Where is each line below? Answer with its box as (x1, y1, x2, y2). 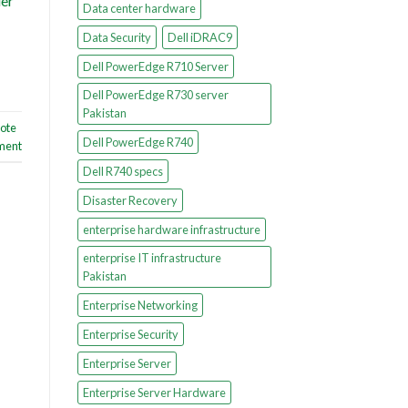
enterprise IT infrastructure (82, 250, 221, 265)
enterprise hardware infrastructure (82, 221, 260, 237)
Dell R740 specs (82, 163, 163, 178)
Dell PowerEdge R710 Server (82, 58, 229, 74)
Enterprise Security (82, 326, 178, 342)
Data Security (82, 29, 151, 45)
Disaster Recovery (82, 192, 178, 208)
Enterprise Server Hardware (82, 384, 226, 400)
